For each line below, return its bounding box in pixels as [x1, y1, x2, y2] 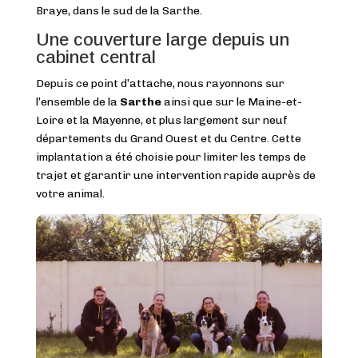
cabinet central [35, 46, 156, 67]
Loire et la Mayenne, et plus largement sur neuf [35, 113, 288, 127]
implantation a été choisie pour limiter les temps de [35, 149, 306, 164]
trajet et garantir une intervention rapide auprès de [35, 168, 316, 182]
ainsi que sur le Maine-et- [161, 94, 302, 109]
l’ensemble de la [35, 94, 120, 109]
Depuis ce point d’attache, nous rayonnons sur [35, 76, 284, 90]
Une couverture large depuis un [35, 29, 289, 50]
